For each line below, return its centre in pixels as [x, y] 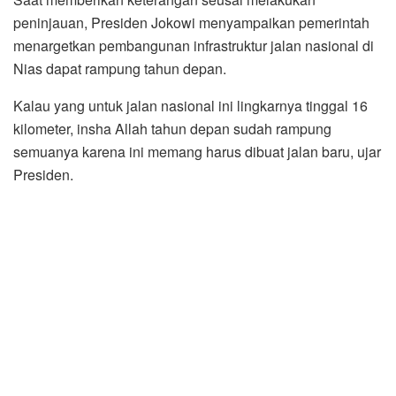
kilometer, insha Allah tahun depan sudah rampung [172, 128]
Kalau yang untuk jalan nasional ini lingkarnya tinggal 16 [190, 105]
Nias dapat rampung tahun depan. [120, 68]
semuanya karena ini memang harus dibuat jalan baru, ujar [197, 151]
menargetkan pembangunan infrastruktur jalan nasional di [194, 45]
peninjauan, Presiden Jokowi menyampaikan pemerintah [191, 22]
